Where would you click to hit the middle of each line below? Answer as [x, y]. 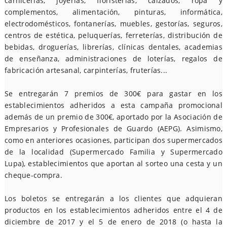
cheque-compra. [33, 175]
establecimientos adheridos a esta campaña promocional [113, 105]
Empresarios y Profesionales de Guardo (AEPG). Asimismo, [113, 128]
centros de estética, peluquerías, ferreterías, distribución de [113, 35]
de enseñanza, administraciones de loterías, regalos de [113, 59]
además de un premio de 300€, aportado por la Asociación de [113, 117]
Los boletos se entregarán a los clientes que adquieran [113, 198]
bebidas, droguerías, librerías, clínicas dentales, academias [113, 47]
